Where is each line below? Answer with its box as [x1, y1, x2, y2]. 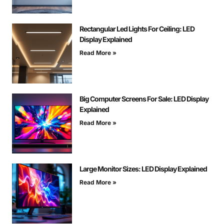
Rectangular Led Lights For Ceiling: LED [79, 24, 194, 33]
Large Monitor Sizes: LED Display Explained [79, 164, 207, 173]
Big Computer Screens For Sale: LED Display [79, 94, 208, 103]
